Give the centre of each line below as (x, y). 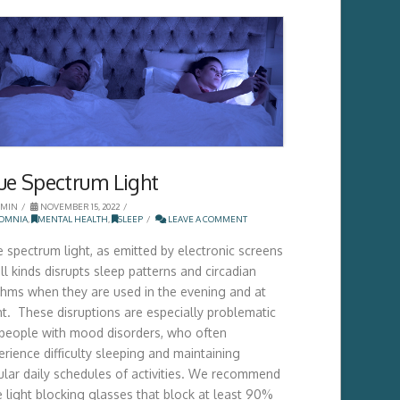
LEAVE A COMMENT (206, 218)
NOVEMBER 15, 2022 (79, 206)
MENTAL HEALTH (72, 218)
